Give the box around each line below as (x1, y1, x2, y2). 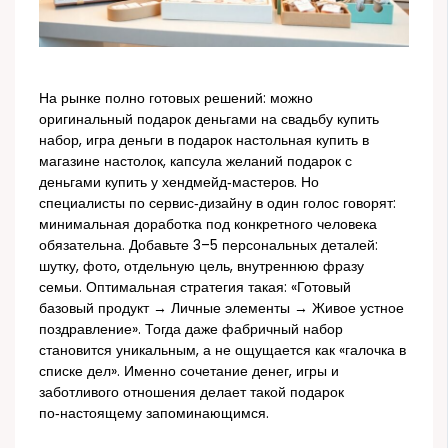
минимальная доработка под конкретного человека (39, 215, 378, 235)
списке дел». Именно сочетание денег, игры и (39, 362, 340, 382)
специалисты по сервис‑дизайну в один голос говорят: (39, 194, 397, 214)
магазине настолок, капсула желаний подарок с (39, 152, 353, 172)
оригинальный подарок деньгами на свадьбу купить (39, 110, 380, 130)
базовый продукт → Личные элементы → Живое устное (39, 299, 405, 319)
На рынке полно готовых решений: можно (39, 89, 314, 109)
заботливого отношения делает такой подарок (39, 383, 345, 403)
